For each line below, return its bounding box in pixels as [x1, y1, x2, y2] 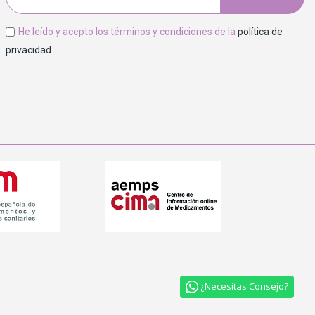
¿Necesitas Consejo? [198, 280, 288, 293]
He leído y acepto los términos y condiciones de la [18, 25, 238, 37]
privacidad [6, 44, 52, 56]
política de [238, 25, 283, 37]
